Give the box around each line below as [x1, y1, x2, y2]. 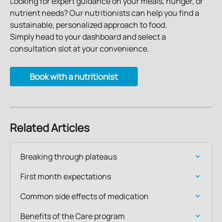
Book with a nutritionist [30, 70, 118, 82]
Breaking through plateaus [20, 151, 117, 162]
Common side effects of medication [20, 190, 149, 202]
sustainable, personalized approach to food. [10, 19, 167, 31]
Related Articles [10, 120, 90, 135]
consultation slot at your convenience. [10, 43, 149, 55]
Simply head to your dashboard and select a [10, 31, 167, 43]
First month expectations [20, 170, 111, 182]
